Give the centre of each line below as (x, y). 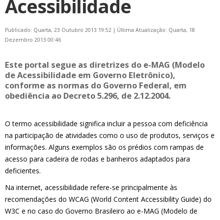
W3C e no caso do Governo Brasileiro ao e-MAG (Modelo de (101, 211)
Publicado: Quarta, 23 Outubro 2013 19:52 (59, 30)
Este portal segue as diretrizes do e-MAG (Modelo (105, 64)
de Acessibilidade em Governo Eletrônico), (90, 75)
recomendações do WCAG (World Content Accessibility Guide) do (108, 199)
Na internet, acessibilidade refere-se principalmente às (91, 187)
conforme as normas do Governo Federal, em (96, 85)
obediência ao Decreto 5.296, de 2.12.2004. (88, 95)
